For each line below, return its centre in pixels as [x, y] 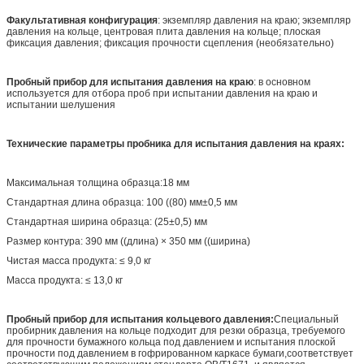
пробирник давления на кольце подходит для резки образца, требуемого [176, 330]
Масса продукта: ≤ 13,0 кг [65, 280]
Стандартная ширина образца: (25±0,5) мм [107, 221]
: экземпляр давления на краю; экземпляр [254, 20]
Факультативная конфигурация [82, 20]
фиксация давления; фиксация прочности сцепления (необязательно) [170, 43]
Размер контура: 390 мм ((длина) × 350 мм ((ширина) [128, 241]
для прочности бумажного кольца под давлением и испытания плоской [171, 342]
